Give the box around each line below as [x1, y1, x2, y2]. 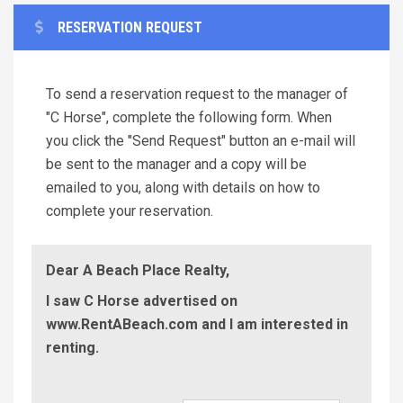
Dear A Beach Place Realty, [46, 261, 229, 279]
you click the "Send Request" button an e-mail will [46, 131, 355, 149]
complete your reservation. [46, 201, 213, 219]
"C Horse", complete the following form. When [46, 108, 332, 126]
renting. [46, 338, 99, 356]
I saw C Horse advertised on [46, 291, 237, 309]
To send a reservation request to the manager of [46, 85, 348, 103]
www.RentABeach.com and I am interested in [46, 315, 348, 333]
